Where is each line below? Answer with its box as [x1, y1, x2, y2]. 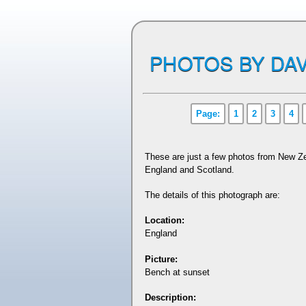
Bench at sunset [144, 266, 210, 277]
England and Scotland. [144, 164, 234, 175]
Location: [144, 215, 184, 226]
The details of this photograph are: [144, 190, 280, 201]
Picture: [144, 253, 178, 264]
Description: [144, 292, 196, 303]
